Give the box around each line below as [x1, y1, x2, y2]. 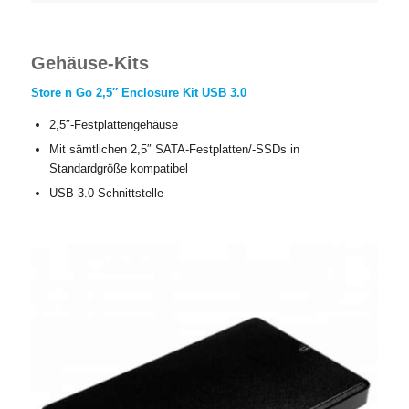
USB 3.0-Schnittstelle [48, 186, 163, 201]
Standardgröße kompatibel [48, 162, 188, 176]
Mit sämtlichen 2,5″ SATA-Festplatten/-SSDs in [48, 142, 299, 157]
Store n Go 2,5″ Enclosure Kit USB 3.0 [30, 86, 246, 100]
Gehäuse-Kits [30, 53, 149, 74]
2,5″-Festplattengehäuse [48, 118, 178, 132]
